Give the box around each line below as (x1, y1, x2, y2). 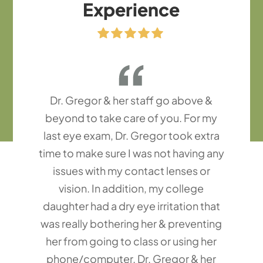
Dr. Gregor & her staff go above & (50, 93, 213, 107)
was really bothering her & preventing (41, 217, 222, 231)
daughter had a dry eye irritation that (42, 199, 220, 213)
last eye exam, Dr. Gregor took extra (43, 129, 220, 143)
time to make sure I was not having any (38, 146, 224, 160)
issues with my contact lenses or (52, 164, 210, 178)
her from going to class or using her (46, 234, 217, 248)
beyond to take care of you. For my (45, 111, 218, 125)
